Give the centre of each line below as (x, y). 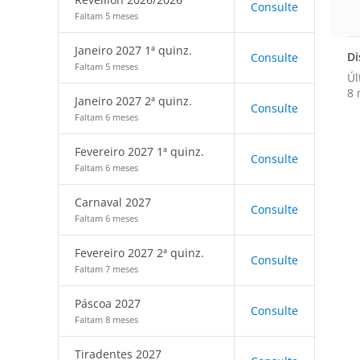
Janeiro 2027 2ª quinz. (133, 101)
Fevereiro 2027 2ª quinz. (139, 253)
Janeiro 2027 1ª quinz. (133, 50)
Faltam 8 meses (106, 319)
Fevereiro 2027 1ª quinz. (139, 151)
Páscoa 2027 (108, 303)
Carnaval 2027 (113, 202)
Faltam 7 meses (106, 269)
